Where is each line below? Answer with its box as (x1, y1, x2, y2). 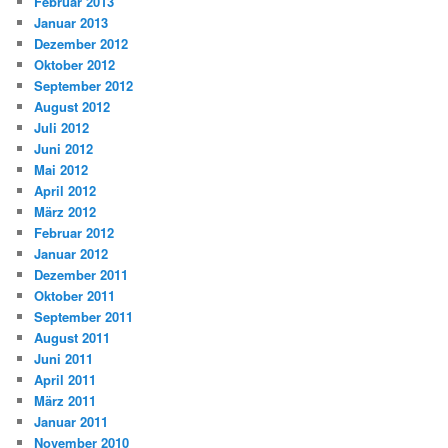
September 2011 (34, 306, 134, 326)
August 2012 (34, 96, 111, 116)
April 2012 (34, 180, 97, 200)
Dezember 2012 (34, 33, 129, 53)
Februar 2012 (34, 222, 115, 242)
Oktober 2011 (34, 285, 116, 305)
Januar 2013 (34, 12, 109, 32)
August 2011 (34, 327, 111, 347)
